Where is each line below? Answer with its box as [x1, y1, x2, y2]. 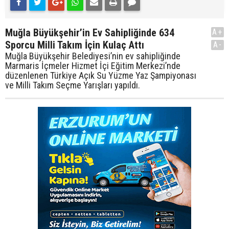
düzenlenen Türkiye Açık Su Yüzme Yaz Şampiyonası [5, 70, 196, 81]
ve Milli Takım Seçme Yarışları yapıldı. [5, 80, 140, 90]
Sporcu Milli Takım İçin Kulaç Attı [5, 39, 144, 51]
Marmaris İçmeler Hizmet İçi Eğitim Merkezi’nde [5, 60, 180, 71]
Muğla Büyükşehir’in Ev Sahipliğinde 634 [5, 27, 174, 39]
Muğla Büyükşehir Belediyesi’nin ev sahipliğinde [5, 51, 180, 61]
